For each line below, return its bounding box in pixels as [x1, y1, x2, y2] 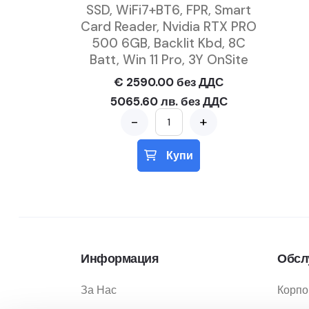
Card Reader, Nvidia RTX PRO [81, 18, 257, 35]
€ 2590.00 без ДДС [114, 74, 223, 90]
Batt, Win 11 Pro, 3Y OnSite [89, 51, 248, 68]
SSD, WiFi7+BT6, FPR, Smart [86, 1, 251, 19]
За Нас [81, 283, 117, 297]
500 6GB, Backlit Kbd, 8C [92, 34, 246, 52]
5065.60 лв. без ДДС [110, 94, 228, 109]
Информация [81, 250, 159, 267]
